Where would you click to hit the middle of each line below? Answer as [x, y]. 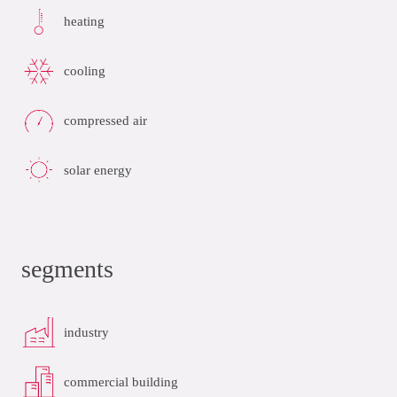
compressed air [105, 120]
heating [84, 21]
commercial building [121, 381]
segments [67, 269]
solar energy [98, 170]
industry [86, 332]
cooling [85, 70]
